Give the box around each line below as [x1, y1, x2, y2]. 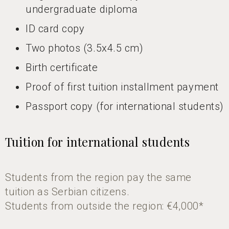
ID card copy [26, 22, 85, 35]
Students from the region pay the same [5, 171, 192, 184]
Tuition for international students [5, 134, 190, 150]
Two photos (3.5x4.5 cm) [26, 42, 144, 55]
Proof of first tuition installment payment [26, 81, 219, 94]
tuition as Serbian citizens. [5, 186, 130, 198]
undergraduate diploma [26, 3, 138, 16]
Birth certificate [26, 61, 98, 74]
